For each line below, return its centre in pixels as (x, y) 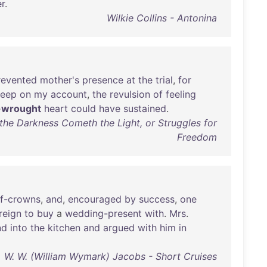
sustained (145, 108)
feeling (181, 94)
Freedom (197, 137)
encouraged (95, 199)
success (157, 199)
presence (103, 80)
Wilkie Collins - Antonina (162, 18)
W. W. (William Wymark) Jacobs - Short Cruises (110, 256)
